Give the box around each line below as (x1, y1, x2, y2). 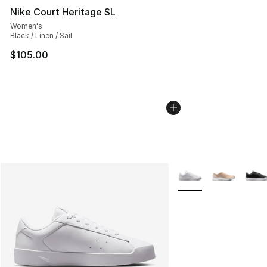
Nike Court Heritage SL (10, 6, 116, 18)
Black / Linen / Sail (10, 31, 72, 41)
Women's (10, 21, 42, 31)
